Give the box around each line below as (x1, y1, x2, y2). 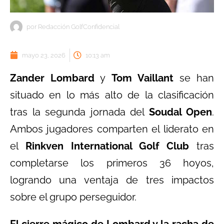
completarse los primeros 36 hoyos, (10, 156, 214, 169)
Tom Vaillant (111, 71, 173, 84)
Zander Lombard (10, 71, 95, 84)
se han (173, 71, 214, 84)
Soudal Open (148, 105, 212, 118)
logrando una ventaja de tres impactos (10, 173, 214, 186)
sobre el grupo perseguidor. (10, 190, 136, 203)
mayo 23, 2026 (22, 51, 65, 59)
